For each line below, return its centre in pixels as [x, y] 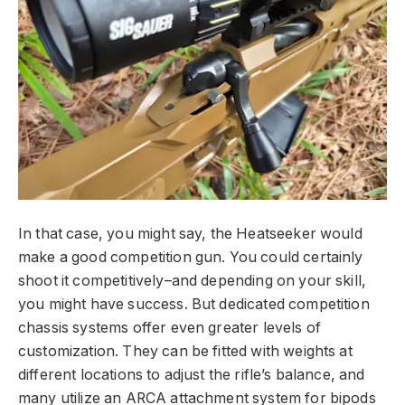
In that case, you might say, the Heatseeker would [190, 233]
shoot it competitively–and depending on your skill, [193, 280]
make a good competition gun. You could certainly [191, 257]
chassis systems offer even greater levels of [170, 327]
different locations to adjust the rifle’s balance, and [192, 374]
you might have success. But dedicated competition [194, 304]
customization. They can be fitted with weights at [185, 351]
